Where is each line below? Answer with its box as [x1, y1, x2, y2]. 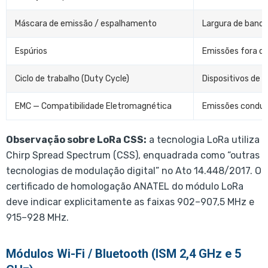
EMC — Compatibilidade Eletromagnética [15, 100, 172, 111]
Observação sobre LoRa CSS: [6, 133, 147, 145]
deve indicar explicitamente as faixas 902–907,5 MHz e [6, 196, 254, 208]
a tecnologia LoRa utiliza [147, 133, 260, 145]
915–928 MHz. [6, 211, 69, 223]
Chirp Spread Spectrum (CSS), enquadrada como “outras [6, 149, 260, 161]
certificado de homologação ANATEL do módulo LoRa [6, 180, 243, 192]
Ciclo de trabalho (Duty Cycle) [15, 73, 129, 84]
